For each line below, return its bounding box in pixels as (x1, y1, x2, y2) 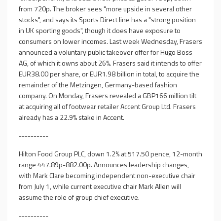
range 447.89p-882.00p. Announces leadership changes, (19, 159, 189, 170)
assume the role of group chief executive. (19, 192, 140, 202)
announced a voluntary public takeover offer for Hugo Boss (19, 47, 192, 57)
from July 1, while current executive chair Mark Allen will (19, 181, 181, 191)
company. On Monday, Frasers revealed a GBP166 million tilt (19, 90, 196, 101)
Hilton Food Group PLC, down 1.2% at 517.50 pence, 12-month (19, 148, 202, 159)
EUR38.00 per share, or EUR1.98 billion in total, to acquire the (19, 69, 199, 79)
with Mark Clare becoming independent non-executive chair (19, 170, 195, 181)
